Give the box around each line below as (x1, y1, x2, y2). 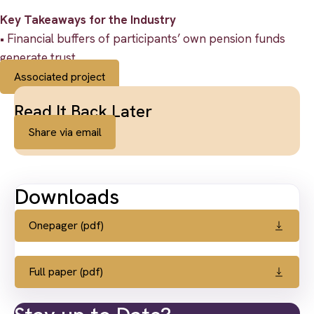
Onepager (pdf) (29, 218, 104, 233)
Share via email (28, 125, 102, 140)
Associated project (14, 69, 105, 85)
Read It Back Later (14, 100, 152, 123)
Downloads (15, 183, 119, 211)
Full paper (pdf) (29, 264, 103, 280)
